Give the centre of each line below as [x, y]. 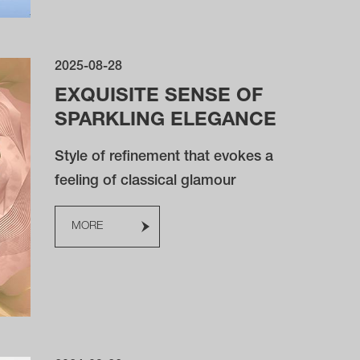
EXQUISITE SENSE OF [159, 97]
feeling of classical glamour [145, 182]
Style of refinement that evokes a [164, 157]
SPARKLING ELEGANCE [166, 121]
